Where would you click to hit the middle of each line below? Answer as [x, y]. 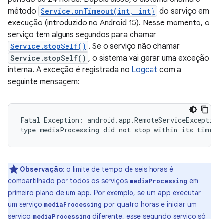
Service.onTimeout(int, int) [98, 11]
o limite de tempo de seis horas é [119, 169]
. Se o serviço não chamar [134, 46]
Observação [41, 169]
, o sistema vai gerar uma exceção [149, 58]
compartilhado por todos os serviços [69, 181]
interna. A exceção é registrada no [70, 70]
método [23, 11]
